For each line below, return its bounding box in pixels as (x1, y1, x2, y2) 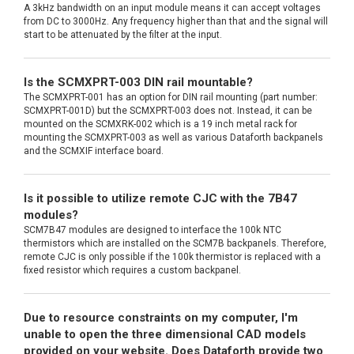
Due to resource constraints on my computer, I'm (24, 311, 298, 326)
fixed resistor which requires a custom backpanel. (24, 265, 241, 277)
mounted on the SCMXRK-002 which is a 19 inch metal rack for (24, 119, 297, 130)
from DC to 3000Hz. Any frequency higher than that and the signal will (24, 16, 328, 28)
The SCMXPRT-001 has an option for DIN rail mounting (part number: (24, 92, 318, 104)
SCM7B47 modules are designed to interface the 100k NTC (24, 224, 281, 236)
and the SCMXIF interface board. (24, 145, 164, 157)
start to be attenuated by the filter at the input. (24, 29, 222, 41)
